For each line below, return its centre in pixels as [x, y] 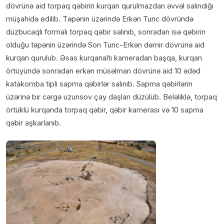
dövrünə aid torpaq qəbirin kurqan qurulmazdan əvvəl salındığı [110, 5]
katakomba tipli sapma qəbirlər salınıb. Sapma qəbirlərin [99, 83]
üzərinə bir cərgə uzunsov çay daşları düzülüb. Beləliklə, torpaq [111, 96]
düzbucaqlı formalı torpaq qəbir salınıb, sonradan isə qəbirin [106, 31]
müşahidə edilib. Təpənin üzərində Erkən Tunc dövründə [100, 18]
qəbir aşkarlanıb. [33, 122]
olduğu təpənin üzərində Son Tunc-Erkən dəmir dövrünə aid [105, 44]
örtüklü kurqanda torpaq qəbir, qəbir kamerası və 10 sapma [105, 109]
